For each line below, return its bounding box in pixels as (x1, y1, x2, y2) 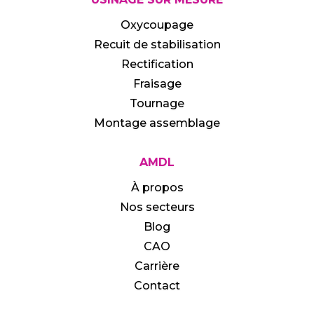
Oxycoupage (121, 18, 193, 32)
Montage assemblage (94, 116, 220, 130)
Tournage (130, 96, 184, 110)
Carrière (135, 259, 179, 273)
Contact (134, 278, 180, 292)
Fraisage (132, 76, 182, 90)
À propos (130, 180, 184, 194)
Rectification (121, 57, 193, 71)
